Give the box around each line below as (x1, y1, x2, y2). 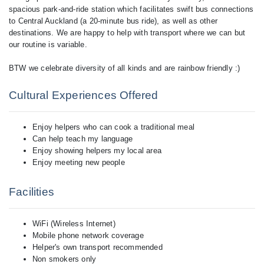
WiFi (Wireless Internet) (32, 219, 115, 228)
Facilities (9, 186, 54, 198)
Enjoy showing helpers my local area (32, 146, 161, 155)
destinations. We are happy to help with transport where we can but (9, 28, 246, 37)
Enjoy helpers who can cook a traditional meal (32, 123, 194, 131)
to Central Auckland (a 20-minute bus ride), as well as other (9, 16, 218, 25)
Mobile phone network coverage (32, 231, 144, 240)
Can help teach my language (32, 134, 133, 143)
